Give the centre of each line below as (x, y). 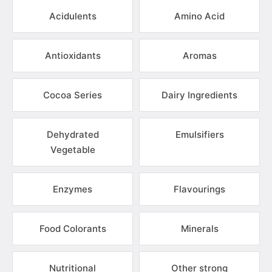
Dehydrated (73, 134)
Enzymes (73, 189)
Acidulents (73, 16)
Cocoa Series (73, 95)
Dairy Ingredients (199, 95)
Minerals (199, 229)
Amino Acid (199, 16)
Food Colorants (73, 229)
